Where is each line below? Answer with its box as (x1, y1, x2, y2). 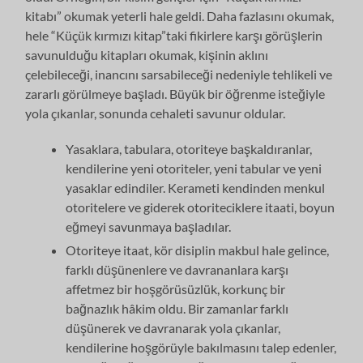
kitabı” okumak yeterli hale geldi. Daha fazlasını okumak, (25, 7, 335, 23)
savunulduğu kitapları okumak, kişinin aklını (25, 46, 269, 62)
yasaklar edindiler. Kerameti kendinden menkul (66, 179, 326, 195)
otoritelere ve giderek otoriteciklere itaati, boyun (66, 199, 335, 215)
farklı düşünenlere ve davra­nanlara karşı (66, 261, 289, 277)
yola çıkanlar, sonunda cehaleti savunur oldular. (25, 105, 286, 121)
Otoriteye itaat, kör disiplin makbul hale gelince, (66, 241, 330, 258)
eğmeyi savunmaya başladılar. (66, 218, 232, 234)
